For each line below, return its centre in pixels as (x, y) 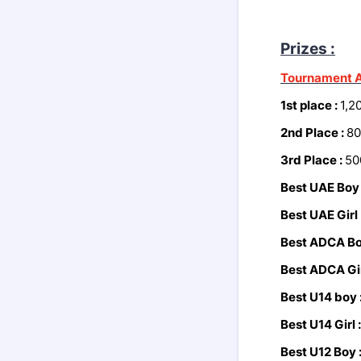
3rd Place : (313, 160)
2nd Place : (313, 133)
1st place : (310, 105)
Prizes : (308, 49)
